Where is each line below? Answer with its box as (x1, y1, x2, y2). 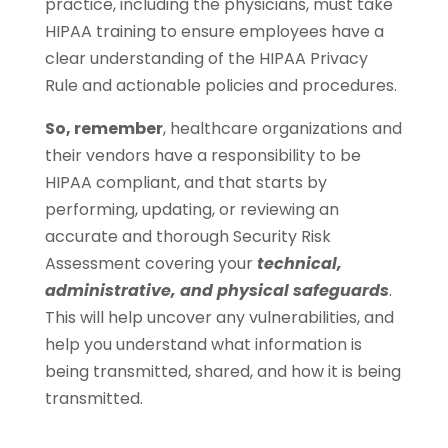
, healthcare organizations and (162, 117, 402, 141)
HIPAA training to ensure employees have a (44, 20, 384, 44)
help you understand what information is (44, 333, 362, 357)
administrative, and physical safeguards (44, 279, 389, 303)
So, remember (44, 117, 163, 141)
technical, (256, 252, 342, 276)
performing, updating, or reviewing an (44, 198, 339, 222)
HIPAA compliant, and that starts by (44, 171, 327, 195)
